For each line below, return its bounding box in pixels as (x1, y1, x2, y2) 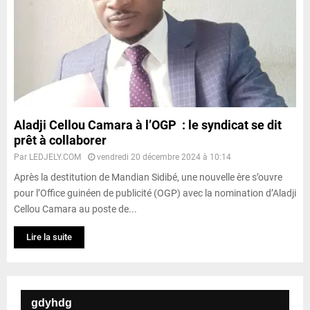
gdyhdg (31, 296, 72, 309)
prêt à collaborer (14, 132, 107, 147)
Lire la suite (26, 231, 72, 242)
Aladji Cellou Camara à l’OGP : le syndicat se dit (14, 117, 282, 132)
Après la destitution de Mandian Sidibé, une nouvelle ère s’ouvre (14, 171, 282, 183)
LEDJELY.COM (29, 152, 81, 162)
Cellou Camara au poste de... (14, 203, 137, 215)
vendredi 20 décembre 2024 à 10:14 (97, 152, 231, 162)
